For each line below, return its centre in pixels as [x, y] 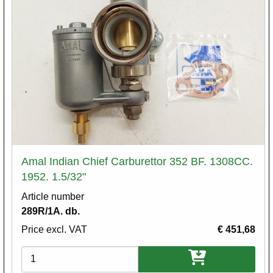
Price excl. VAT [54, 229]
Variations [43, 253]
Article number [53, 196]
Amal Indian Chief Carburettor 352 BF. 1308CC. [137, 161]
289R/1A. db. [51, 211]
